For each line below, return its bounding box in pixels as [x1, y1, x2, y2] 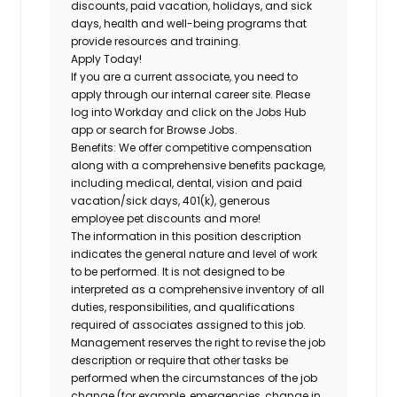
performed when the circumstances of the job [71, 370, 318, 385]
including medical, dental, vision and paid [71, 175, 303, 191]
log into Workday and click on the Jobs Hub [71, 104, 307, 120]
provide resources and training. [71, 33, 242, 49]
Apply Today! [71, 51, 143, 66]
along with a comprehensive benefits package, [71, 157, 326, 173]
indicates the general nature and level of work [71, 245, 318, 261]
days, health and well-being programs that [71, 15, 307, 31]
